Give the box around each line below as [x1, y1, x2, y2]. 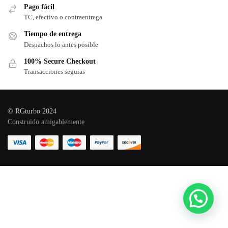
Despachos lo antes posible [24, 40, 98, 48]
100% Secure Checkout [24, 57, 96, 65]
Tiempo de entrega [24, 30, 81, 38]
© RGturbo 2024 [8, 107, 56, 115]
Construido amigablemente [8, 118, 84, 126]
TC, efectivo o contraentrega [24, 13, 102, 21]
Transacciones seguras [24, 68, 85, 76]
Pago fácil [24, 3, 54, 11]
